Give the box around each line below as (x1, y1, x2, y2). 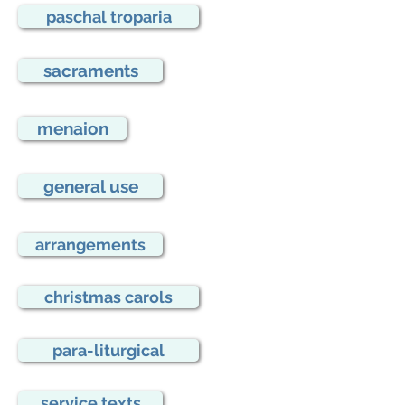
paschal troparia (45, 7, 172, 26)
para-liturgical (52, 341, 165, 360)
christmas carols (44, 287, 173, 306)
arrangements (35, 235, 146, 254)
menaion (36, 118, 108, 138)
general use (42, 176, 138, 196)
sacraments (42, 61, 138, 80)
